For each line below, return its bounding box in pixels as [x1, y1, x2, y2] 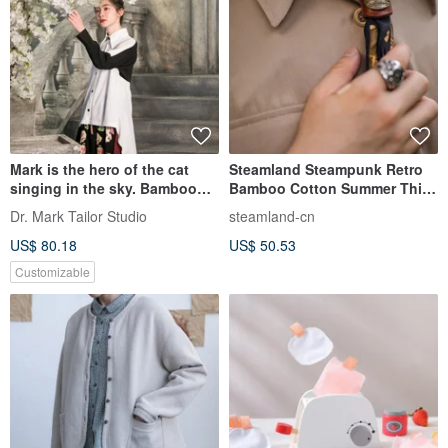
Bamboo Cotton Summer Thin [229, 178, 431, 199]
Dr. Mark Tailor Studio [10, 206, 147, 227]
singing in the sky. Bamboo [10, 178, 197, 199]
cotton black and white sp [10, 197, 188, 218]
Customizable [15, 263, 90, 281]
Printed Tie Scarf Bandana [229, 197, 407, 218]
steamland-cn [229, 206, 315, 227]
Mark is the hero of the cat [10, 159, 189, 180]
